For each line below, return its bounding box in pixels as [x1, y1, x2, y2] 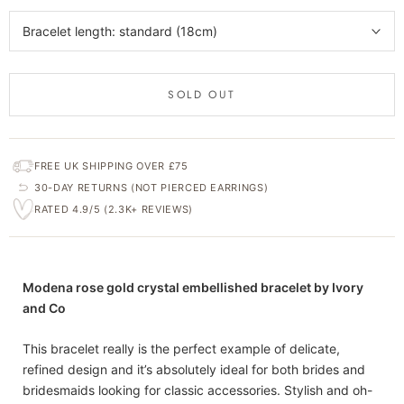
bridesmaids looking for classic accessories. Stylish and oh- [23, 382, 372, 399]
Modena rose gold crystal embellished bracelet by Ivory [23, 280, 363, 295]
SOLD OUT [168, 87, 236, 103]
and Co [23, 300, 66, 316]
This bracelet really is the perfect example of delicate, [23, 341, 340, 357]
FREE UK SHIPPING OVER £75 [34, 160, 188, 172]
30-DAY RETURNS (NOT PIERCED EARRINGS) [34, 181, 269, 194]
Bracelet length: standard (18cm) [23, 23, 217, 39]
